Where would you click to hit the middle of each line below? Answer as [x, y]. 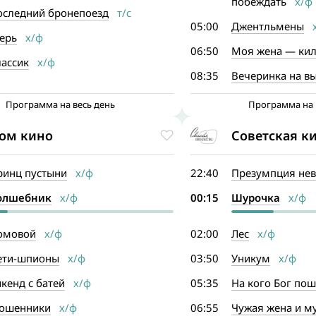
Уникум [250, 258]
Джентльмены [267, 26]
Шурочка [255, 197]
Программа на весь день [61, 104]
